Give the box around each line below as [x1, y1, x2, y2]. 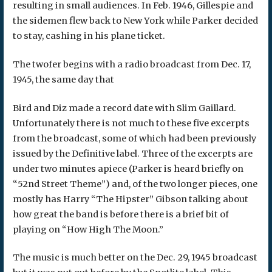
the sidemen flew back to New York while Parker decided [12, 15, 258, 27]
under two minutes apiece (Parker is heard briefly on [12, 163, 243, 174]
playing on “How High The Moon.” [12, 223, 163, 235]
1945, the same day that [12, 74, 114, 86]
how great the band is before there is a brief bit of [12, 208, 229, 220]
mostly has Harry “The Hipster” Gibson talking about [12, 193, 248, 205]
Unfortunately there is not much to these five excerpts [12, 117, 250, 129]
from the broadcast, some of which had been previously [12, 132, 256, 144]
